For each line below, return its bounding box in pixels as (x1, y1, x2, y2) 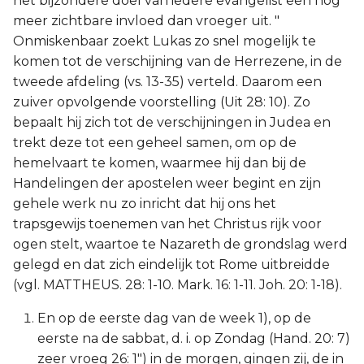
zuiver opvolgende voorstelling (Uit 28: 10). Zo (13, 94, 310, 110)
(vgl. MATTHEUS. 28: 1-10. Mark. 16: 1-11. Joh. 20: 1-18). (13, 277, 342, 292)
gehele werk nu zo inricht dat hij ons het (13, 196, 276, 211)
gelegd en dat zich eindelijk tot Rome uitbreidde (13, 257, 330, 272)
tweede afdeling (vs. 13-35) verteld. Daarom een (13, 74, 322, 89)
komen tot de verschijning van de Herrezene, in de (13, 54, 342, 69)
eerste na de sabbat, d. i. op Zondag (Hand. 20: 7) (37, 331, 350, 346)
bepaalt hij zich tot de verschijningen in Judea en (13, 115, 331, 130)
